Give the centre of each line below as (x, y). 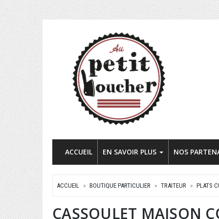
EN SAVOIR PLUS (131, 152)
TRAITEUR (174, 186)
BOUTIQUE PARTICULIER (120, 186)
